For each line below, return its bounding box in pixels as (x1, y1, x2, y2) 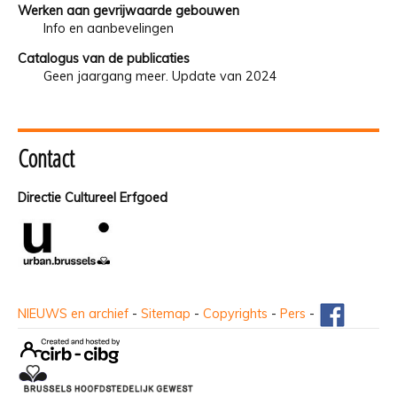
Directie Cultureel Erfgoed (18, 190, 167, 206)
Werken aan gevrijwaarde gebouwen (18, 2, 239, 19)
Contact (18, 142, 74, 175)
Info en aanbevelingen (43, 19, 174, 36)
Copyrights (203, 306, 268, 323)
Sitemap (141, 306, 191, 323)
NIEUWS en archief (18, 306, 128, 323)
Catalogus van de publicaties (18, 50, 190, 66)
